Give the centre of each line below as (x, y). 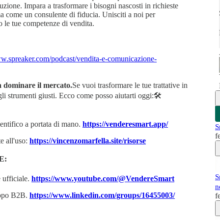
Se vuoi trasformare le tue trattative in (130, 85)
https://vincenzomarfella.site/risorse (88, 140)
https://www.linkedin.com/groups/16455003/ (102, 195)
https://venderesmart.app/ (125, 124)
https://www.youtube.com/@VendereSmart (103, 178)
